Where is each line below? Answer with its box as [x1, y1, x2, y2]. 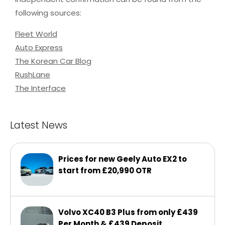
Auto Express [15, 42, 63, 53]
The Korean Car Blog [15, 55, 91, 66]
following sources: [15, 7, 81, 18]
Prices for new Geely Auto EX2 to [58, 153, 187, 164]
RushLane [15, 69, 50, 80]
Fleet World [15, 28, 57, 39]
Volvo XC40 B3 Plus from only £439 [58, 206, 198, 217]
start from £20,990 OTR [58, 165, 152, 176]
